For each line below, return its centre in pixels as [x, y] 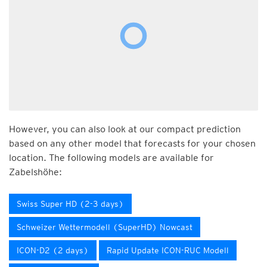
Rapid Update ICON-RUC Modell [168, 250]
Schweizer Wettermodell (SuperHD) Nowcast [105, 227]
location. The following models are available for [111, 158]
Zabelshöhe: [35, 172]
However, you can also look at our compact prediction [125, 129]
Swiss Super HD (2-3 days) [70, 204]
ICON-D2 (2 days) [53, 250]
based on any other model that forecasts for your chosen [132, 143]
